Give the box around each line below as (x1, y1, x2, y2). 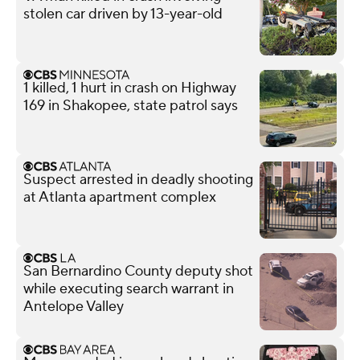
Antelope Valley (23, 297, 124, 316)
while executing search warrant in (23, 279, 234, 298)
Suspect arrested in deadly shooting (23, 170, 253, 189)
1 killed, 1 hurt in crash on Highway (23, 78, 236, 97)
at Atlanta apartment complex (23, 187, 216, 207)
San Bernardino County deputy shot (23, 261, 253, 280)
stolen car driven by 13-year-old (23, 4, 223, 23)
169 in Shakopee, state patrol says (23, 96, 238, 115)
